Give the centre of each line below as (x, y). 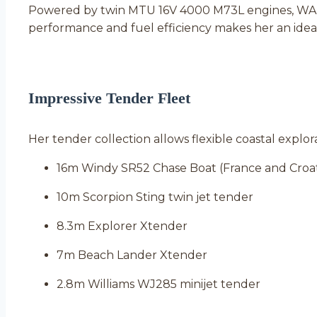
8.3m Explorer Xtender (122, 226)
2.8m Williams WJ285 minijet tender (158, 284)
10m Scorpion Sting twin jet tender (155, 197)
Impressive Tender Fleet (109, 98)
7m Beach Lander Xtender (132, 255)
